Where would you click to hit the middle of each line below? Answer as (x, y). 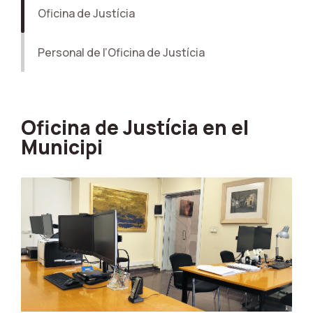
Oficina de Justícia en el (135, 127)
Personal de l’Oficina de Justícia (121, 52)
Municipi (62, 147)
